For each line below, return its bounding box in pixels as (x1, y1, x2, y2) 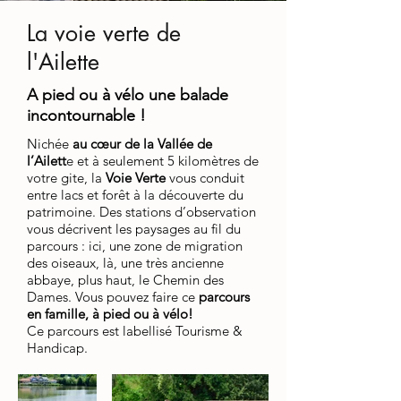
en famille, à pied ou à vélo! (27, 305, 193, 322)
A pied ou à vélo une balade (27, 85, 228, 105)
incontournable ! (27, 106, 146, 125)
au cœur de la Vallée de (73, 135, 212, 152)
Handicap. (27, 339, 88, 356)
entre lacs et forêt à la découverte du (27, 186, 243, 203)
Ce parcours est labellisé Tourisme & (27, 322, 243, 339)
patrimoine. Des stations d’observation (27, 203, 256, 220)
